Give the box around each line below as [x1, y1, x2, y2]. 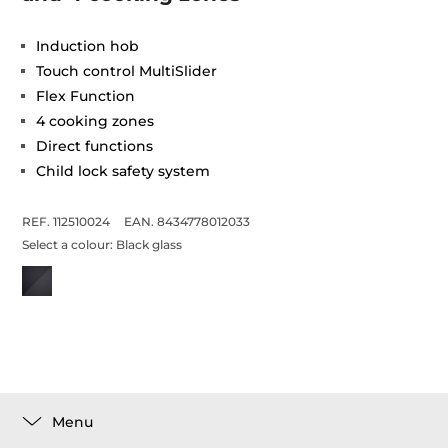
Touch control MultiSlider [36, 62, 218, 80]
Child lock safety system [36, 162, 211, 180]
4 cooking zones [36, 112, 155, 130]
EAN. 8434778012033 [124, 214, 251, 229]
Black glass [116, 237, 183, 252]
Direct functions [36, 137, 154, 155]
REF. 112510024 [22, 214, 111, 229]
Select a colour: [22, 237, 117, 252]
